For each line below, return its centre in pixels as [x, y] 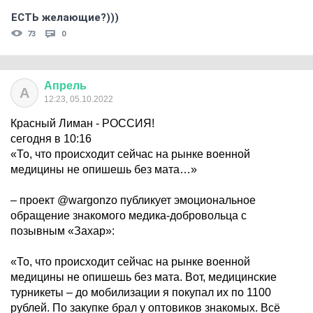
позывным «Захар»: [63, 231]
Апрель [65, 86]
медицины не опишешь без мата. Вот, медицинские [144, 277]
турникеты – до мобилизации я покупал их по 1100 [141, 292]
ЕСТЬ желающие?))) [65, 17]
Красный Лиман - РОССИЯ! [82, 123]
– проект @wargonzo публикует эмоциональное [133, 200]
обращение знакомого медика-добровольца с [129, 216]
